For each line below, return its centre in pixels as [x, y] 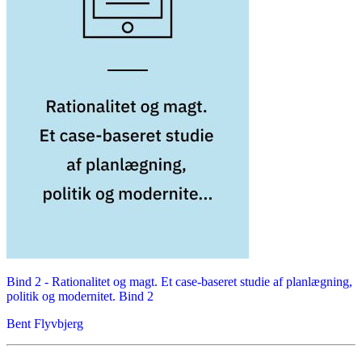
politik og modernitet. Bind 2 [80, 297]
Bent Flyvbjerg [45, 324]
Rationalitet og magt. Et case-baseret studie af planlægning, [202, 282]
